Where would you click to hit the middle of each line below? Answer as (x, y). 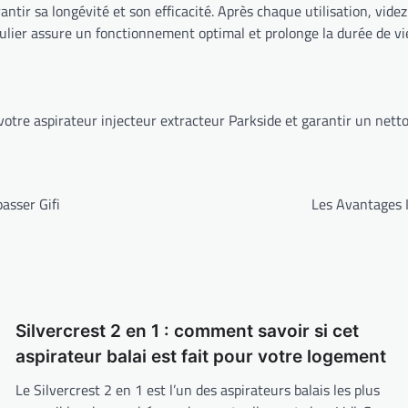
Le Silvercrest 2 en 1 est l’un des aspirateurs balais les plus (197, 390)
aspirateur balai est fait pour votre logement (200, 357)
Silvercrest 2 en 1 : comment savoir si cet (187, 331)
